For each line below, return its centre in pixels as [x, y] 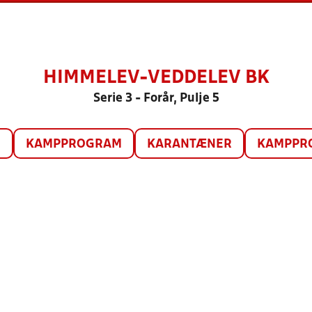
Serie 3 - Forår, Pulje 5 [156, 99]
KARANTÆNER [189, 145]
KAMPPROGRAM [73, 145]
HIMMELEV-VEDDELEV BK [156, 78]
